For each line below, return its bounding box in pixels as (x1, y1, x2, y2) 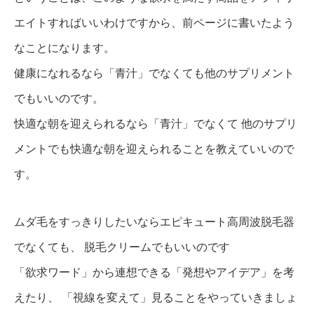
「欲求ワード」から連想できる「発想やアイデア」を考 (14, 266, 294, 278)
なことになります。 (14, 41, 115, 54)
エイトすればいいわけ (14, 16, 126, 29)
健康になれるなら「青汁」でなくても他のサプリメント (14, 67, 294, 79)
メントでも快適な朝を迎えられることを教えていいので (14, 142, 294, 155)
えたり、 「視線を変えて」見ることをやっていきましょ (14, 291, 297, 303)
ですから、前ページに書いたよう (126, 16, 294, 29)
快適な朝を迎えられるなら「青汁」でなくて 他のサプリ (14, 117, 297, 130)
